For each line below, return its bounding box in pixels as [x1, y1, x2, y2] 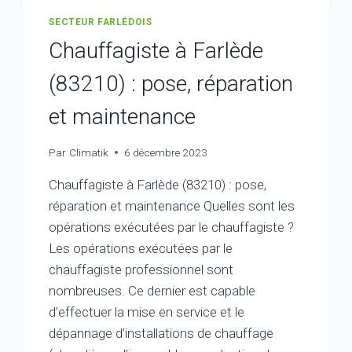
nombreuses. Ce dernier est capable [49, 282, 256, 299]
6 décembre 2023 [123, 145, 207, 159]
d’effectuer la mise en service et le [49, 303, 245, 320]
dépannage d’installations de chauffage [49, 324, 274, 341]
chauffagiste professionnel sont [49, 261, 234, 277]
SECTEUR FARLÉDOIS [49, 16, 152, 27]
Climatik [68, 145, 108, 159]
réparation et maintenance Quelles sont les [49, 197, 295, 214]
